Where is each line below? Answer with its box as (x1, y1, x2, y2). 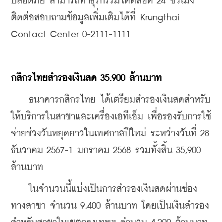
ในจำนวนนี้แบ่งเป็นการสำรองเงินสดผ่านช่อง (11, 184, 197, 194)
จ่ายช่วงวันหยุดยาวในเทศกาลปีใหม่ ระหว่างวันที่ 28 (11, 128, 209, 138)
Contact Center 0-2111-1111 (11, 29, 130, 39)
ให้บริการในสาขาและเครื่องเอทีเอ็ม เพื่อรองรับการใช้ (11, 111, 211, 121)
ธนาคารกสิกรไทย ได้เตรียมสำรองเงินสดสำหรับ (11, 95, 211, 105)
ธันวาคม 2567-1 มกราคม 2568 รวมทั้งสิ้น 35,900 (11, 145, 201, 155)
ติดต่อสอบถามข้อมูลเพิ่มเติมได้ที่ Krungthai (11, 12, 179, 22)
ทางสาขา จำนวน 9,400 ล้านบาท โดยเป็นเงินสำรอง (11, 201, 209, 211)
